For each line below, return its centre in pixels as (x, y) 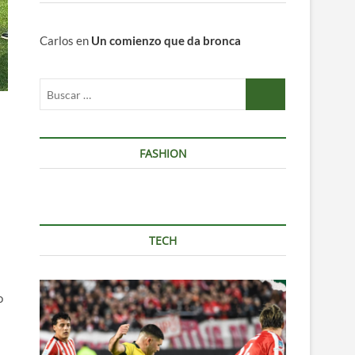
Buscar (264, 86)
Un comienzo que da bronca (166, 40)
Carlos (57, 40)
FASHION (163, 153)
